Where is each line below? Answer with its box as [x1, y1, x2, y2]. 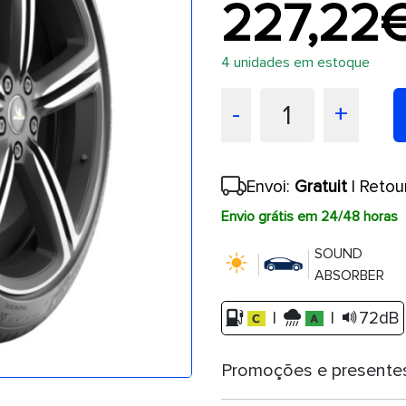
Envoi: [246, 176, 295, 198]
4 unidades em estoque [221, 53, 370, 72]
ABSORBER [314, 266, 384, 285]
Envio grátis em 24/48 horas [221, 208, 398, 227]
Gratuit [295, 176, 347, 198]
